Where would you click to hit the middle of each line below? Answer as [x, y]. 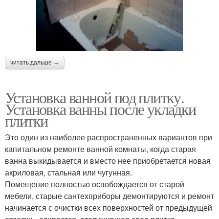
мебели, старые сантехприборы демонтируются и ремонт [109, 196]
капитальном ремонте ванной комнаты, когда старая [100, 149]
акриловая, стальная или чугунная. [68, 173]
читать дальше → [35, 63]
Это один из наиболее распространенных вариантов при [109, 137]
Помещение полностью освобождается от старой [95, 184]
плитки [26, 121]
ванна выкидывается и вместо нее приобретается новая [108, 161]
